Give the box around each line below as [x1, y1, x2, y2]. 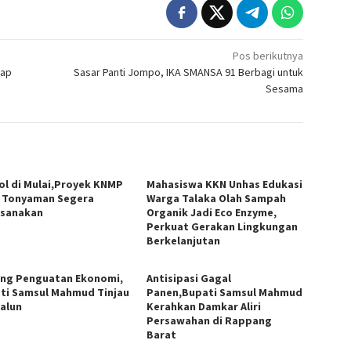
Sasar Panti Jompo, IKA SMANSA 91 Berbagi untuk [74, 65, 304, 80]
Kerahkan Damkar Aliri [147, 299, 262, 314]
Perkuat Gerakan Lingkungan [147, 219, 299, 234]
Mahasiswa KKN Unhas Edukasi [147, 177, 303, 192]
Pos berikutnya [233, 49, 304, 63]
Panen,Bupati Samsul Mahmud [147, 285, 303, 300]
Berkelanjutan [147, 233, 221, 248]
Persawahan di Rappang [147, 313, 273, 328]
